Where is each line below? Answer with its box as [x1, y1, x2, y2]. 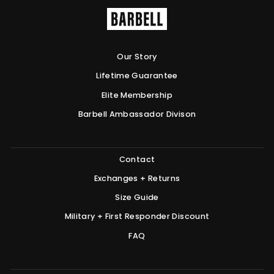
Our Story [117, 51, 157, 62]
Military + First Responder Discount [64, 211, 210, 222]
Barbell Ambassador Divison [78, 108, 196, 119]
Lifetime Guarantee [96, 70, 178, 81]
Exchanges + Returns [94, 172, 180, 183]
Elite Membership [102, 89, 172, 100]
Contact [119, 154, 155, 165]
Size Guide [115, 192, 159, 203]
